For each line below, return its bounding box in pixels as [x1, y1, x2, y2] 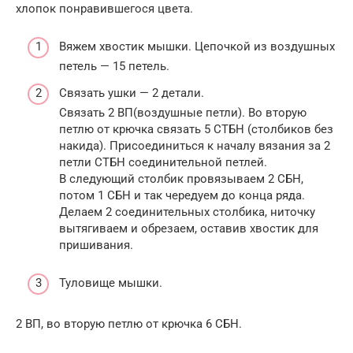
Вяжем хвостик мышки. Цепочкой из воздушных [59, 39, 335, 54]
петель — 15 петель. [59, 59, 169, 74]
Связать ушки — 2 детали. [59, 85, 204, 100]
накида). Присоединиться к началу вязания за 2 [59, 138, 330, 153]
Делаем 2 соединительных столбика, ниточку [59, 204, 315, 219]
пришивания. [59, 237, 133, 252]
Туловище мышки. [59, 275, 162, 290]
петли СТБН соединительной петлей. [59, 154, 267, 169]
